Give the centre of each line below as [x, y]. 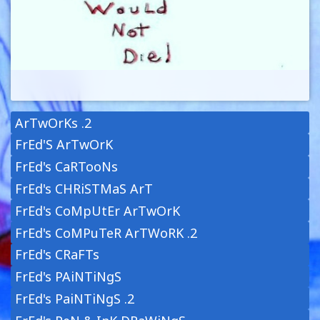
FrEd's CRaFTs [57, 255]
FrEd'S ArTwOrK [64, 145]
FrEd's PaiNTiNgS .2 [75, 298]
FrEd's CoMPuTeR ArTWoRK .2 [106, 232]
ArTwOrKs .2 [54, 122]
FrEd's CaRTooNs [67, 167]
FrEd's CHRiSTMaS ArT [84, 188]
